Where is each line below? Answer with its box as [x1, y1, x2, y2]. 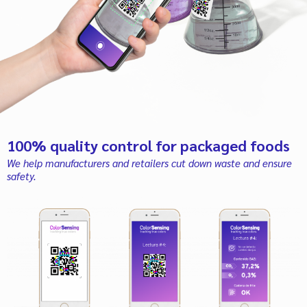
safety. [7, 169, 36, 182]
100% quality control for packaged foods [7, 136, 290, 155]
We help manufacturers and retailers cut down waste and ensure [7, 156, 292, 169]
